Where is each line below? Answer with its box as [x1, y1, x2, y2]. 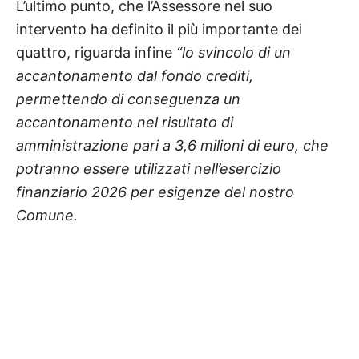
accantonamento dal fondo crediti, [16, 67, 253, 84]
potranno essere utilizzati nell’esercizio [16, 159, 281, 177]
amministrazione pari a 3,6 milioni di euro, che [16, 136, 329, 154]
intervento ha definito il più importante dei [16, 20, 302, 38]
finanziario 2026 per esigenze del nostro [16, 183, 294, 200]
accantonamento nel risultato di [16, 113, 233, 131]
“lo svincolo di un [176, 43, 291, 61]
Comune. [16, 206, 78, 224]
